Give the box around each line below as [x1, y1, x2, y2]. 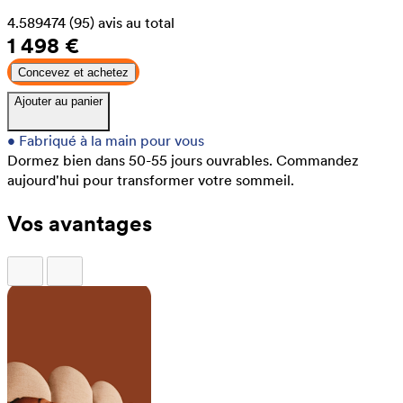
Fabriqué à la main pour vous [19, 131, 204, 149]
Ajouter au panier [14, 94, 103, 108]
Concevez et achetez [18, 65, 129, 79]
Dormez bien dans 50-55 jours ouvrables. [7, 151, 273, 169]
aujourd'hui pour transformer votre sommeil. [7, 171, 294, 189]
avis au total [98, 13, 175, 31]
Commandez [276, 151, 359, 169]
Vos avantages [7, 210, 152, 237]
